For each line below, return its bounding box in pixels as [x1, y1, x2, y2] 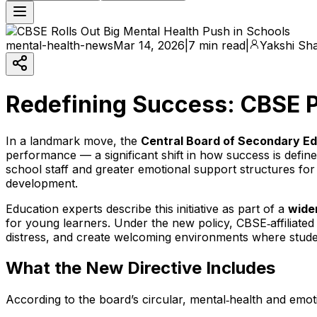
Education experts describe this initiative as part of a [6, 201, 288, 216]
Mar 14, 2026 [113, 38, 185, 52]
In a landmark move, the [6, 133, 141, 148]
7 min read [188, 38, 246, 52]
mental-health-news [6, 38, 113, 52]
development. [6, 175, 78, 190]
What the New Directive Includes [6, 258, 275, 279]
